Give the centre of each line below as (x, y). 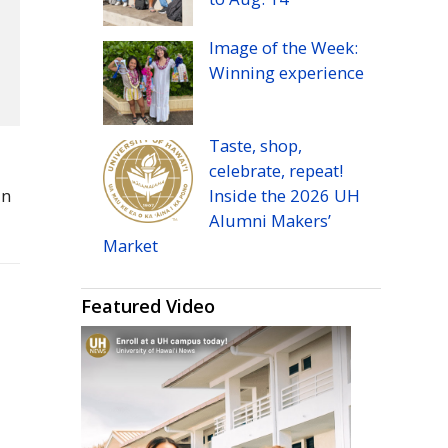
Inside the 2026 (271, 196)
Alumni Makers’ (269, 221)
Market (130, 246)
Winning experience (286, 72)
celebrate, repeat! (275, 171)
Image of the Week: (283, 47)
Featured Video (147, 306)
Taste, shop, (255, 146)
